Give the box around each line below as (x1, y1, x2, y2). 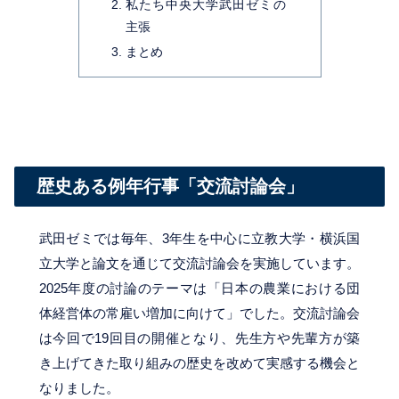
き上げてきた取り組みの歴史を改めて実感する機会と (38, 354, 361, 370)
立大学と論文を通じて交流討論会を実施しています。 (38, 255, 361, 271)
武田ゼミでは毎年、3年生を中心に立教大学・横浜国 (38, 230, 361, 246)
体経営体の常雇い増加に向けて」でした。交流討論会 (38, 305, 361, 321)
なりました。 (38, 379, 119, 395)
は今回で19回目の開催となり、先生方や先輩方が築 (38, 330, 361, 346)
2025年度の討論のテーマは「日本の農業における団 (38, 280, 361, 296)
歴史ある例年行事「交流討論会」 (37, 176, 304, 197)
